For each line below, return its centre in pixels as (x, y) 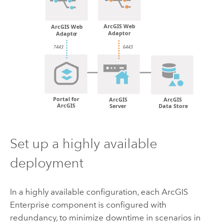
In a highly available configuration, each (85, 192)
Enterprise (29, 205)
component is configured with (108, 205)
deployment (46, 163)
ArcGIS (175, 192)
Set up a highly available (83, 144)
